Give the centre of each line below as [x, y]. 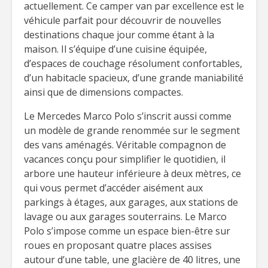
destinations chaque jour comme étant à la [119, 35]
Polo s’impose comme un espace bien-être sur [127, 231]
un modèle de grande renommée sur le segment [132, 130]
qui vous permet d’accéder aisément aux [113, 188]
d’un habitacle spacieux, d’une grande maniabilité [134, 78]
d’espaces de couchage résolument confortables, [133, 63]
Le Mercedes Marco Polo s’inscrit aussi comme [128, 116]
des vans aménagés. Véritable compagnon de [125, 145]
